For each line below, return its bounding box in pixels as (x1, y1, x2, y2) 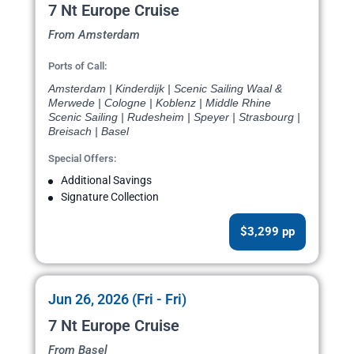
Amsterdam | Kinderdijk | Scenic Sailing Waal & (48, 82, 282, 96)
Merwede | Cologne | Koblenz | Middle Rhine (48, 96, 271, 110)
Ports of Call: (48, 60, 107, 73)
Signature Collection (61, 190, 159, 204)
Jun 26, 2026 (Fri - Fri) (48, 291, 186, 308)
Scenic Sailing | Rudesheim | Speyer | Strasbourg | (48, 111, 300, 124)
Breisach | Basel (48, 125, 129, 138)
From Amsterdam (48, 28, 140, 43)
